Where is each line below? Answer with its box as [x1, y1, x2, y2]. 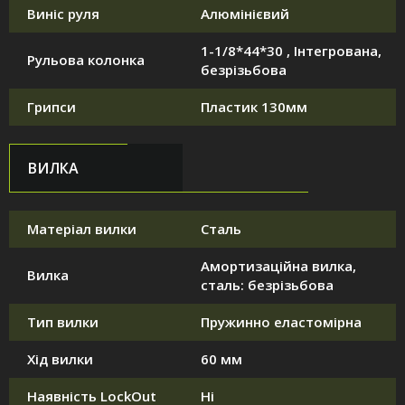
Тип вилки [27, 313, 99, 332]
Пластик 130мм [201, 98, 307, 117]
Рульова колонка [27, 51, 145, 70]
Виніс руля [27, 5, 99, 24]
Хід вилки [27, 350, 93, 369]
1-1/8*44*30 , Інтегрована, [201, 42, 381, 61]
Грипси [27, 98, 76, 117]
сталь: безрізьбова [201, 276, 334, 295]
